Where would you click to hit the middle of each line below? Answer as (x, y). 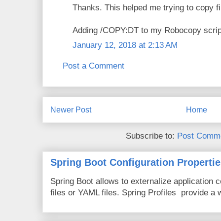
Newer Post (71, 110)
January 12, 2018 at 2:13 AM (125, 45)
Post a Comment (93, 66)
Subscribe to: (151, 136)
